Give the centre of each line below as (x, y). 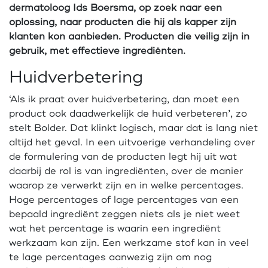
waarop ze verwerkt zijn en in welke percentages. (126, 185)
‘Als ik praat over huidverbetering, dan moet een (124, 99)
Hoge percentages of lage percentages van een (124, 200)
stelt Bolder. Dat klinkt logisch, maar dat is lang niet (133, 128)
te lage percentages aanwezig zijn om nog (110, 257)
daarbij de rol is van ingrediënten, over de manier (126, 171)
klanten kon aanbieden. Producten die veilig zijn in (129, 36)
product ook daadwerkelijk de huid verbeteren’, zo (128, 114)
